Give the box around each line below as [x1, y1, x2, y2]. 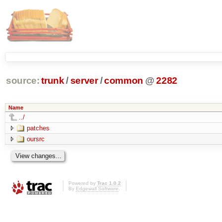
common [104, 75, 143, 86]
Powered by [68, 180, 97, 186]
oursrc [26, 135, 45, 143]
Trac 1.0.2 [97, 180, 121, 186]
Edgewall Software [76, 186, 118, 192]
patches [26, 124, 50, 132]
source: [5, 75, 40, 86]
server [70, 75, 98, 86]
